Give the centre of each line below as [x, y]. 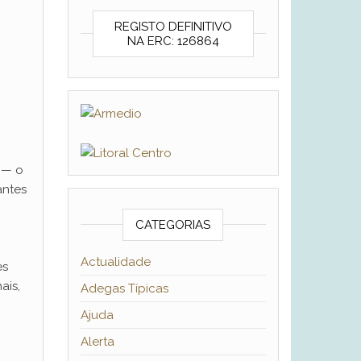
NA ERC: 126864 [173, 41]
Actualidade [115, 262]
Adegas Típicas [124, 289]
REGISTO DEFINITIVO [173, 27]
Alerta [97, 342]
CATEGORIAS [173, 225]
